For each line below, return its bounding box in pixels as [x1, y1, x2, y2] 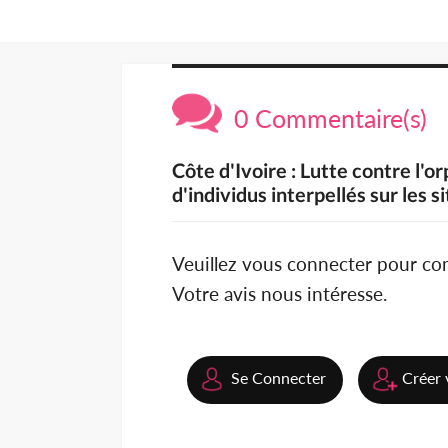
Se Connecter [231, 368, 326, 388]
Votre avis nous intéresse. [172, 282, 387, 306]
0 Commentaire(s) [222, 103, 427, 134]
